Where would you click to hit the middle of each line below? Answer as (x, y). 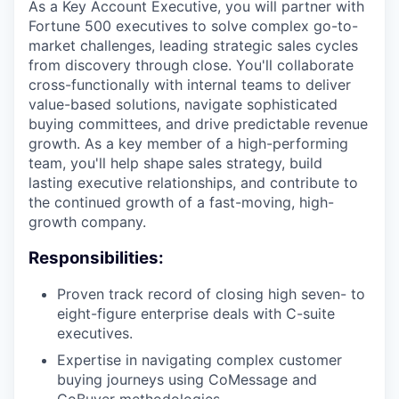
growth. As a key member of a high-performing (188, 143)
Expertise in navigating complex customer (199, 360)
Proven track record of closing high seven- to (211, 294)
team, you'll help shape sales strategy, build (175, 163)
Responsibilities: (96, 257)
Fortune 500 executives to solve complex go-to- (193, 26)
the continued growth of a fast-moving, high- (181, 202)
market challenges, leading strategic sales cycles (193, 45)
